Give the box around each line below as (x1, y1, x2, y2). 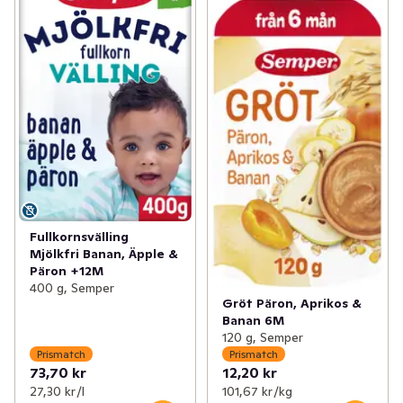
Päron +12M (30, 262, 103, 279)
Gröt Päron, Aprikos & (221, 295, 362, 312)
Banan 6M (221, 312, 284, 329)
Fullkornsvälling (30, 228, 129, 245)
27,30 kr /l (30, 383, 85, 400)
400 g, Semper (30, 279, 114, 296)
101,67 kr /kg (221, 383, 292, 400)
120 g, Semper (221, 329, 303, 346)
